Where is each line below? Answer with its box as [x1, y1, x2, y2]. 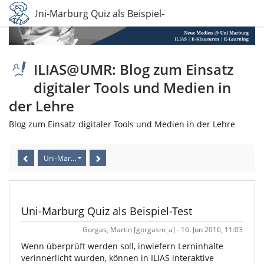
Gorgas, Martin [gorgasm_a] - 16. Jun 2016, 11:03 [82, 225, 243, 235]
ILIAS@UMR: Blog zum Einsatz [34, 60, 233, 79]
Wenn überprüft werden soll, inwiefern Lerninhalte [21, 240, 223, 252]
